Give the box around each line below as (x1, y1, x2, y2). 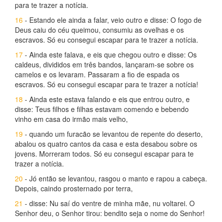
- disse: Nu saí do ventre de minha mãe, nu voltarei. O (23, 198, 195, 208)
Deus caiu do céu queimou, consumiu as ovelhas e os (15, 25, 184, 35)
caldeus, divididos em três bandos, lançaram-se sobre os (15, 59, 194, 69)
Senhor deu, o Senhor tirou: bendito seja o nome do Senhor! (15, 208, 205, 218)
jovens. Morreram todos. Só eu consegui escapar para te (15, 149, 194, 159)
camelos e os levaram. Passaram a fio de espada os (15, 69, 179, 79)
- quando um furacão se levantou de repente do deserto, (23, 129, 203, 139)
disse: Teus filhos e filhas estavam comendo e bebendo (15, 104, 189, 114)
